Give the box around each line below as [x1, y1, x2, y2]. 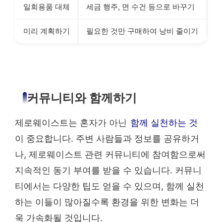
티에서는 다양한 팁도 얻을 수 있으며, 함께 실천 [15, 181, 204, 192]
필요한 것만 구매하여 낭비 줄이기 [86, 26, 198, 36]
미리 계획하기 [23, 26, 70, 36]
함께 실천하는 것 [130, 117, 198, 128]
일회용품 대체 [23, 2, 70, 12]
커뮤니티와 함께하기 [27, 92, 137, 105]
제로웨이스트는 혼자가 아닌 [15, 117, 129, 128]
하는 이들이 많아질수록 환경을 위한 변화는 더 [15, 197, 199, 208]
